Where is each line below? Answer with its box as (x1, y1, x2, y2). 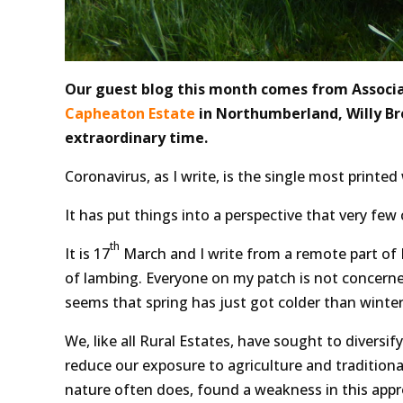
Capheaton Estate (65, 103, 195, 123)
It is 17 (65, 243, 110, 264)
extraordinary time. (65, 127, 208, 148)
